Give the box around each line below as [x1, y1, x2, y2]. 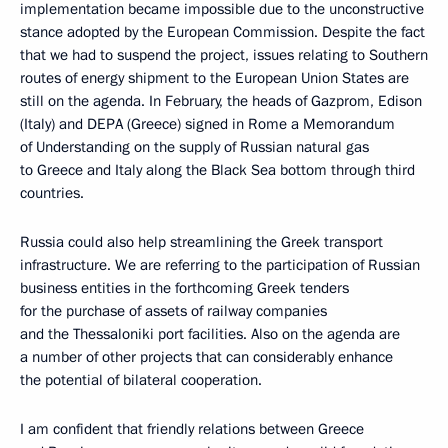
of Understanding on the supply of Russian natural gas [20, 137, 369, 157]
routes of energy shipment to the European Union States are [20, 68, 409, 88]
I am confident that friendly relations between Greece [20, 419, 364, 439]
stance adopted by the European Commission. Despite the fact [20, 22, 425, 42]
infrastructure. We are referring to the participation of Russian [20, 255, 420, 275]
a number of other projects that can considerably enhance [20, 347, 393, 367]
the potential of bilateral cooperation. [20, 370, 262, 390]
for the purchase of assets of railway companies [20, 301, 327, 321]
